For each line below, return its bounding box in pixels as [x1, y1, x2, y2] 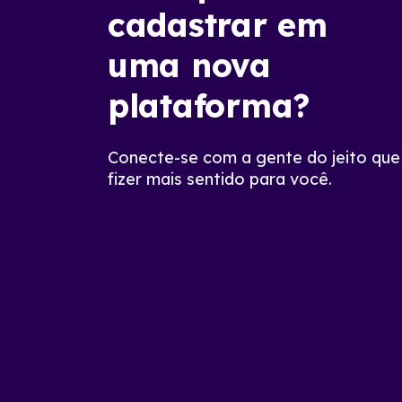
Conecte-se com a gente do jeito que [108, 147, 400, 168]
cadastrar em [108, 4, 328, 45]
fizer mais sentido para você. [108, 169, 332, 189]
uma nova [108, 45, 271, 85]
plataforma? [108, 85, 310, 126]
